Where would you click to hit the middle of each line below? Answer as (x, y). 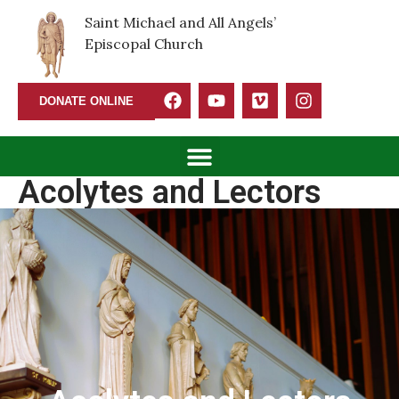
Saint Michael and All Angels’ (180, 22)
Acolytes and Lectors (170, 192)
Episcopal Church (144, 44)
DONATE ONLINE (86, 101)
